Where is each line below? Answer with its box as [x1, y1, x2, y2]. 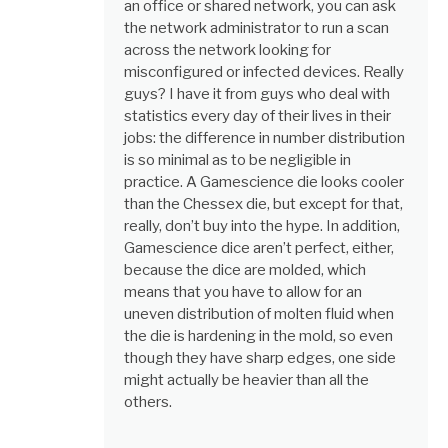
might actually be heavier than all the [124, 371, 369, 390]
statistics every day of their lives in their [124, 107, 391, 126]
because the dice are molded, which [124, 261, 366, 280]
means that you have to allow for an [124, 283, 362, 302]
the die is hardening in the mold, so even [124, 327, 393, 346]
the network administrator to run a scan [124, 19, 389, 38]
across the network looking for [124, 41, 331, 60]
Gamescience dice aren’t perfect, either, [124, 239, 394, 258]
